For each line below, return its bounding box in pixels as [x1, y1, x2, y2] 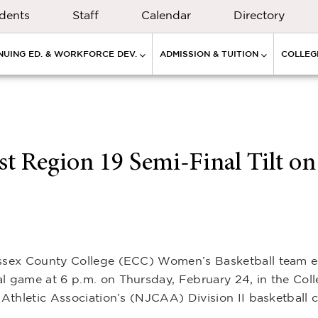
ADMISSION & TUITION [160, 49, 258, 58]
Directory [234, 9, 285, 21]
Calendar [141, 9, 191, 21]
